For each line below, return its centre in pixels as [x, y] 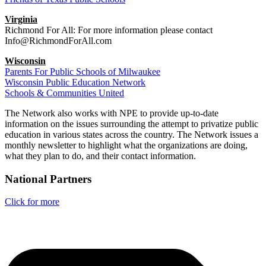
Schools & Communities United [64, 93]
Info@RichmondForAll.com [58, 40]
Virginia [21, 19]
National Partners [48, 179]
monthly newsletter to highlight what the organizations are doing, [126, 145]
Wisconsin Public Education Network [75, 82]
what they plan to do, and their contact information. [100, 156]
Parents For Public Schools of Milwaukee [83, 71]
